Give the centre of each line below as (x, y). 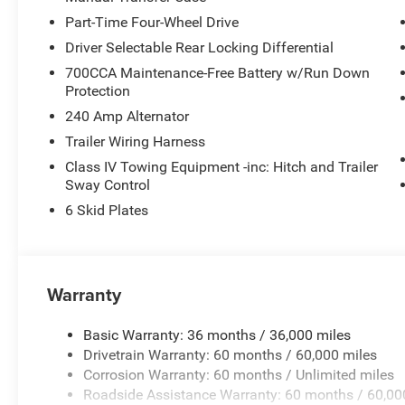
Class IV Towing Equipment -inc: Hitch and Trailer (222, 167)
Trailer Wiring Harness (136, 142)
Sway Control (108, 185)
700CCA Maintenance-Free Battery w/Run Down (218, 73)
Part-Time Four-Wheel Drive (152, 23)
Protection (98, 91)
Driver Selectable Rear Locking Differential (200, 48)
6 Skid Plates (107, 211)
